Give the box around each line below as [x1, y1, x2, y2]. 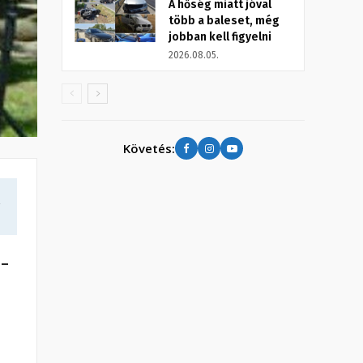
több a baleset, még [169, 14, 280, 28]
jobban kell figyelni [169, 30, 271, 45]
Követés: [123, 139, 175, 156]
